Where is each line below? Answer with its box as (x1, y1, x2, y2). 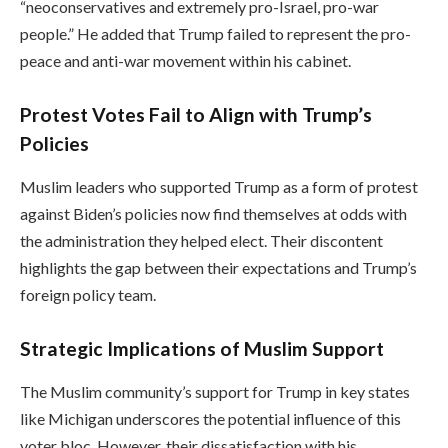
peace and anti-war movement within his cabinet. (20, 51, 351, 71)
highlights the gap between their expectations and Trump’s (20, 257, 417, 277)
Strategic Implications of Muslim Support (20, 337, 384, 360)
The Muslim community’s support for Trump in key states (20, 381, 410, 401)
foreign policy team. (20, 284, 156, 304)
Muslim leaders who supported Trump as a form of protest (20, 176, 418, 196)
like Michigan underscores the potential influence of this (20, 408, 401, 428)
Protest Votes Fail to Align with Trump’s (20, 103, 372, 127)
